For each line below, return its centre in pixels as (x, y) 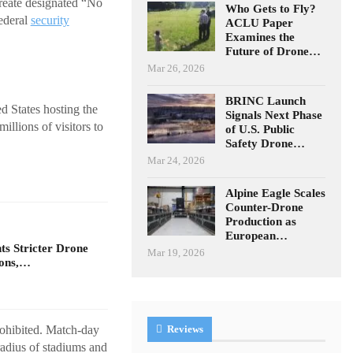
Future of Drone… (273, 51)
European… (257, 235)
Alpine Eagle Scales (276, 193)
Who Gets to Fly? (271, 8)
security (50, 20)
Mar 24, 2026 (176, 160)
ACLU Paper (260, 22)
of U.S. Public (260, 129)
